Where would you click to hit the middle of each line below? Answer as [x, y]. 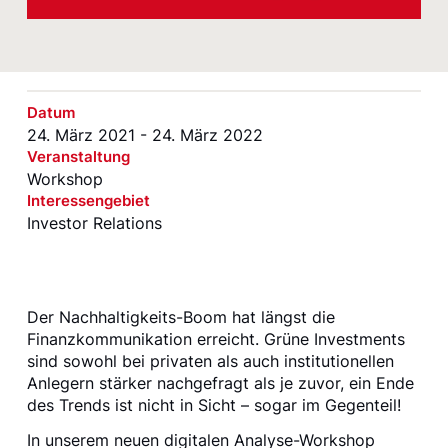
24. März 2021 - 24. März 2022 [144, 135]
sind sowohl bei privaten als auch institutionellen [210, 360]
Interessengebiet [88, 201]
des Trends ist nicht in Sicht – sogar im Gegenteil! [213, 404]
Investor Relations [94, 223]
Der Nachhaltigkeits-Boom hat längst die [180, 316]
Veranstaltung [78, 157]
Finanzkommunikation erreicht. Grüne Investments [215, 338]
